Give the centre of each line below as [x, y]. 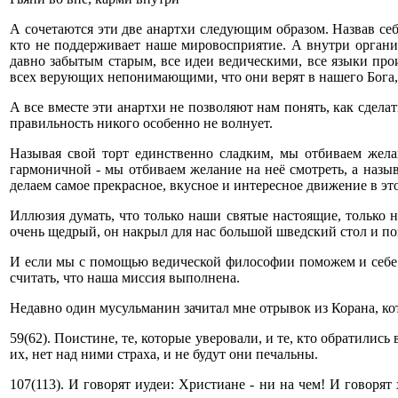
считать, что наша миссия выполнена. [125, 278]
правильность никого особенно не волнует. [141, 123]
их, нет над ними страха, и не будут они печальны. [164, 354]
